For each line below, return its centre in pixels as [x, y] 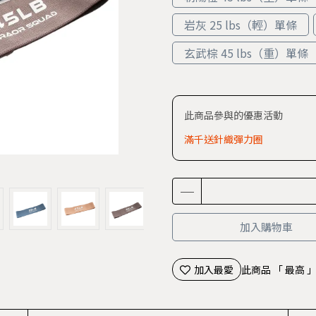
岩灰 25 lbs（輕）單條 [241, 25]
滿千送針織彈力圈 [224, 139]
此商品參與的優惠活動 [233, 115]
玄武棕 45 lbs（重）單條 [246, 53]
